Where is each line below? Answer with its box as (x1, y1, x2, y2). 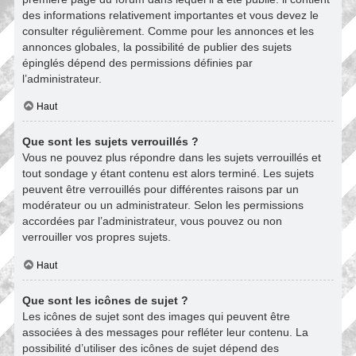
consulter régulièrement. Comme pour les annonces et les (22, 24, 314, 37)
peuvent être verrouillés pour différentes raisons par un (22, 183, 299, 196)
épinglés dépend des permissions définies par (22, 56, 253, 69)
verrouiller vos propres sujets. (22, 230, 171, 244)
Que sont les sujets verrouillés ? (22, 135, 199, 149)
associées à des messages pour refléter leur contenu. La (22, 325, 308, 339)
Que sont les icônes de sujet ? (22, 293, 188, 307)
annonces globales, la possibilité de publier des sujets (22, 40, 292, 53)
